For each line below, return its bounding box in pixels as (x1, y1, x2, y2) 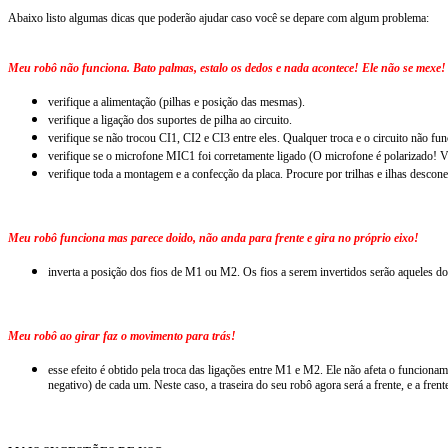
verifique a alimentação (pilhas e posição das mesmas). (48, 95, 305, 109)
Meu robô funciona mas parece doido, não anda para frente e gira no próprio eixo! (8, 231, 419, 245)
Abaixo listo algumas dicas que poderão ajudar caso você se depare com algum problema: (8, 11, 429, 25)
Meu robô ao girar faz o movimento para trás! (8, 329, 236, 343)
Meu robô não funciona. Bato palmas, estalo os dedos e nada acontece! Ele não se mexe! (8, 61, 446, 75)
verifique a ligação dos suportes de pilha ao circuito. (48, 113, 292, 127)
